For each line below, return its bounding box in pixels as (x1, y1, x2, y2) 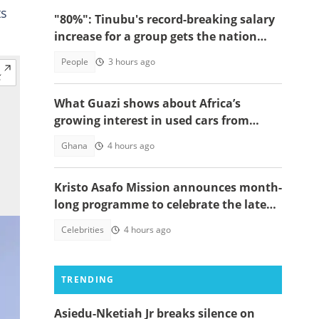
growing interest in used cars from (54, 113, 249, 128)
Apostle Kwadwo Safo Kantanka (54, 214, 236, 229)
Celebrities (61, 224, 104, 236)
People (61, 56, 88, 68)
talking (54, 46, 95, 61)
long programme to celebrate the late (54, 197, 266, 212)
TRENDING (61, 273, 115, 286)
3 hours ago (108, 56, 155, 68)
